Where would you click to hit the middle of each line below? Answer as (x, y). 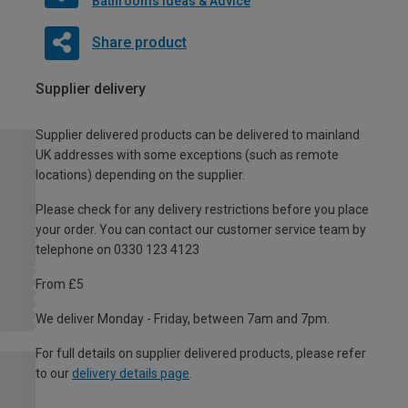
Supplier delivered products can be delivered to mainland (198, 135)
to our (54, 374)
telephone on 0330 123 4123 (117, 250)
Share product (139, 43)
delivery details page (131, 374)
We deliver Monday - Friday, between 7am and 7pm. (183, 319)
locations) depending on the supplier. (140, 175)
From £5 (60, 285)
